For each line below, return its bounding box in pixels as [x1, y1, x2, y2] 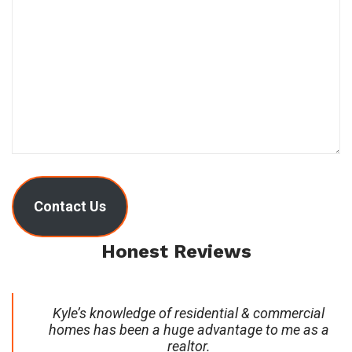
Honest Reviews [101, 240, 251, 262]
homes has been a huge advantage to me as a [48, 321, 329, 338]
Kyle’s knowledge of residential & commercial [53, 304, 324, 321]
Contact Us [33, 197, 106, 214]
